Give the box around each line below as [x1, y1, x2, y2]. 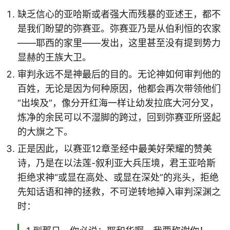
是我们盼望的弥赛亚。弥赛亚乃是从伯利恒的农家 [17, 23, 221, 34]
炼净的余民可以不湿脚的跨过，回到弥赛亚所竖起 [17, 111, 221, 123]
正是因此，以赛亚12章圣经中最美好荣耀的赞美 [17, 143, 212, 154]
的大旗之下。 [17, 126, 73, 137]
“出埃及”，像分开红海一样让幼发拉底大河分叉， [17, 97, 219, 108]
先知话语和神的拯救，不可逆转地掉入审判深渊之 [17, 186, 221, 197]
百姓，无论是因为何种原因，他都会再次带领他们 [17, 83, 221, 94]
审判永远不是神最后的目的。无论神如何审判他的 [17, 68, 221, 80]
